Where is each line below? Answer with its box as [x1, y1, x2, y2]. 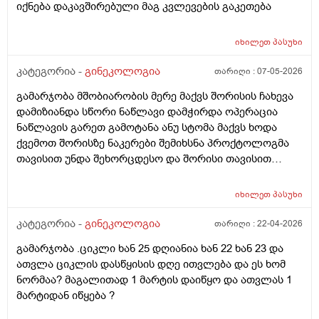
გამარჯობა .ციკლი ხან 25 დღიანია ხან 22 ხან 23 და [16, 241, 283, 256]
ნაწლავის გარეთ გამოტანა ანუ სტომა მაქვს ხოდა [16, 120, 277, 135]
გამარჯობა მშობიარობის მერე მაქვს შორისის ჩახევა [16, 89, 293, 104]
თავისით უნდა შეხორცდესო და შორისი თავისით [16, 152, 271, 167]
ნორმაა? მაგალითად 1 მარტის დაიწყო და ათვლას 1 [16, 273, 292, 288]
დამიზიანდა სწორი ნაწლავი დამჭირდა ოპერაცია [16, 105, 278, 120]
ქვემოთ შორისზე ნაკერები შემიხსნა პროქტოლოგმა [16, 136, 289, 151]
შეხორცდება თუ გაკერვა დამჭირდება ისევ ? [16, 167, 250, 182]
